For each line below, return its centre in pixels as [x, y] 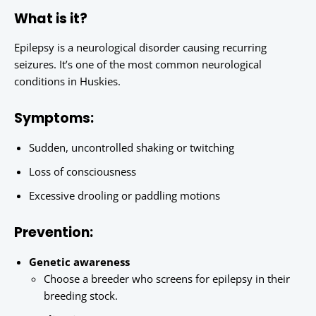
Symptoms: [54, 119]
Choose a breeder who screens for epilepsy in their [167, 279]
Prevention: [54, 233]
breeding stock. [81, 296]
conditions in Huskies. [67, 81]
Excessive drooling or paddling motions [124, 196]
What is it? [51, 19]
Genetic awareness [79, 262]
